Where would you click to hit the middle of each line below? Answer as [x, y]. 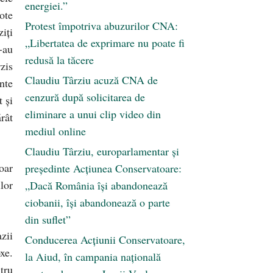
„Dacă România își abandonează [96, 186]
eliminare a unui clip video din [93, 114]
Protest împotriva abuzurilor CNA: [101, 26]
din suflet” [48, 220]
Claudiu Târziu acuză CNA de [91, 80]
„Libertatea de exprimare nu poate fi [105, 43]
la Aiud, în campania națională [93, 257]
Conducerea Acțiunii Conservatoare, [105, 240]
